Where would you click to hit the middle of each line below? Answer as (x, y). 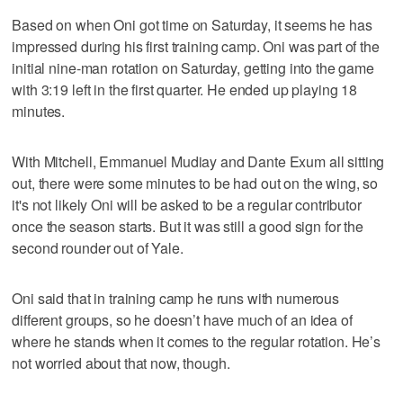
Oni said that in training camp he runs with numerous (176, 298)
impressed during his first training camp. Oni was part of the (196, 46)
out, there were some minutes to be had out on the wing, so (195, 183)
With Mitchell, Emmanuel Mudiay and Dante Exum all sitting (198, 161)
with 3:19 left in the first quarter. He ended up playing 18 (185, 89)
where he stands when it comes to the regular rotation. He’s (197, 341)
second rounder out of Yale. (98, 247)
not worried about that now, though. (121, 363)
